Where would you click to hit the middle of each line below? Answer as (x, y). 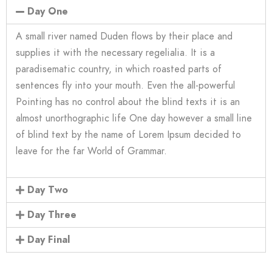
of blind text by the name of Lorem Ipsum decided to (128, 135)
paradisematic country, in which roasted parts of (119, 69)
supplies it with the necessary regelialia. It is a (115, 53)
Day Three (52, 215)
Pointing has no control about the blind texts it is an (128, 102)
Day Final (49, 240)
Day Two (48, 190)
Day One (48, 12)
